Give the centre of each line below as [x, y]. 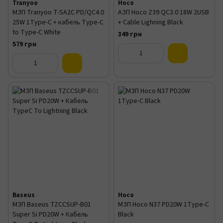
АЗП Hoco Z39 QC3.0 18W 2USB [164, 12]
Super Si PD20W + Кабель [50, 215]
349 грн [130, 34]
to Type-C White [37, 32]
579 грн [24, 44]
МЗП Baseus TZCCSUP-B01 [52, 205]
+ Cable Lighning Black [151, 22]
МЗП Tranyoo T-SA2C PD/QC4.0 [58, 12]
